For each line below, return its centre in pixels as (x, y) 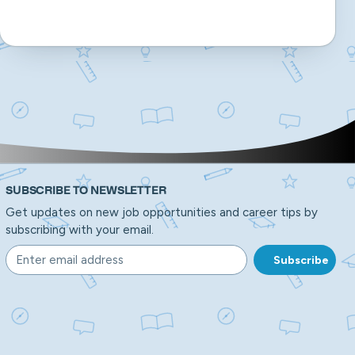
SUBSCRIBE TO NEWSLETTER (86, 191)
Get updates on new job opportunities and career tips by (162, 212)
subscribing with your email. (80, 229)
